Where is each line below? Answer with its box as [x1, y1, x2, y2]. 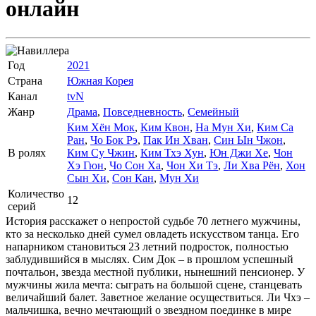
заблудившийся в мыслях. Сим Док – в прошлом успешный [6, 253, 293, 265]
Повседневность [103, 105, 182, 118]
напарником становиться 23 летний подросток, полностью [6, 240, 288, 253]
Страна [8, 74, 42, 87]
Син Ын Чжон [214, 133, 283, 146]
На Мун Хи [195, 121, 251, 133]
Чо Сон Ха [109, 159, 161, 171]
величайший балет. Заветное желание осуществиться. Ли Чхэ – [6, 291, 310, 303]
